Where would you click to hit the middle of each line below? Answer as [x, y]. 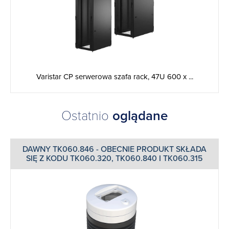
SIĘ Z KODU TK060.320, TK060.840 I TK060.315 [114, 158]
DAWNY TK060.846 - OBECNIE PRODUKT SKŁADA [114, 149]
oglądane [140, 116]
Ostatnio [87, 116]
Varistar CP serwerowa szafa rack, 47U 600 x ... [114, 76]
